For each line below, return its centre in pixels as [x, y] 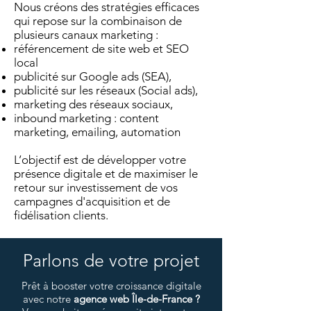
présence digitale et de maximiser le [106, 174]
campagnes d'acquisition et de [92, 201]
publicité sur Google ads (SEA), [93, 76]
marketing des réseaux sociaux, [93, 104]
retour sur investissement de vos [96, 187]
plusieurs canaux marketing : [86, 35]
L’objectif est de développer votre [100, 160]
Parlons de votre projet [111, 260]
